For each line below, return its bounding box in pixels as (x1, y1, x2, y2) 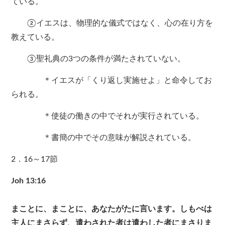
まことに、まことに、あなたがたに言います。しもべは (11, 205, 212, 213)
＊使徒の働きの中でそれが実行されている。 (11, 112, 204, 121)
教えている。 (11, 33, 60, 42)
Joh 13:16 (11, 177, 46, 185)
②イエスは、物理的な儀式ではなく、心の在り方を (11, 19, 213, 28)
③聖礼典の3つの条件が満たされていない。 (11, 55, 186, 63)
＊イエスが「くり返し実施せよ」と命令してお (11, 76, 212, 85)
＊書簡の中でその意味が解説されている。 (11, 134, 196, 142)
